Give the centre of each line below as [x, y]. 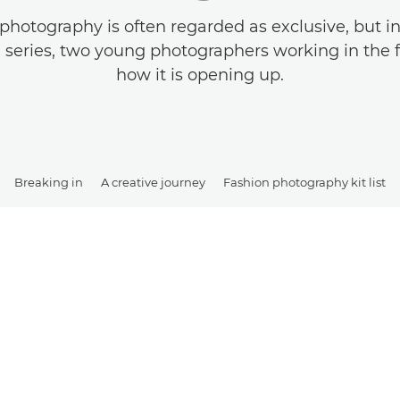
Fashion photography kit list [304, 182]
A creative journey [153, 182]
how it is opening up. [200, 75]
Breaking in [49, 182]
